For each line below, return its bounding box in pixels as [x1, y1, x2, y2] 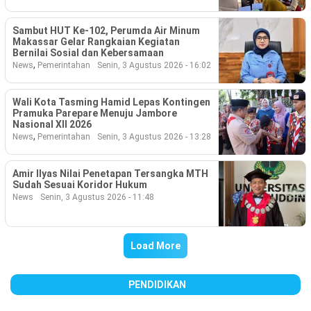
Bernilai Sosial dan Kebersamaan [12, 47, 164, 58]
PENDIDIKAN [128, 278, 186, 290]
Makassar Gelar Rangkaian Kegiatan [12, 35, 180, 47]
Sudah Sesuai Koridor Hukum [12, 179, 147, 191]
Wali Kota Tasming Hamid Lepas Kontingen [12, 96, 210, 108]
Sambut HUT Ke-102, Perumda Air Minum [12, 24, 200, 36]
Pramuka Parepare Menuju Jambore [12, 108, 177, 119]
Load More [131, 239, 180, 251]
